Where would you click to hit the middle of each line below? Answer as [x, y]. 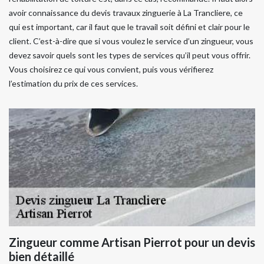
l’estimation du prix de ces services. [73, 83]
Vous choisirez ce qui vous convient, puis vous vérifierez [111, 69]
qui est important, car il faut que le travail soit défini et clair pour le [129, 27]
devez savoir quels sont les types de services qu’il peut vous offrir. [130, 55]
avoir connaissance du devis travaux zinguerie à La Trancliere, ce [126, 13]
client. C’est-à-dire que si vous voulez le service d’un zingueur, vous [131, 41]
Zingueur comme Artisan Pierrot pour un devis [132, 242]
